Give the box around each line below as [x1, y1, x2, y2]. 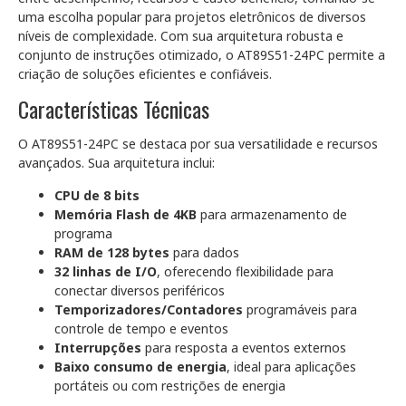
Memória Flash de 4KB [54, 206, 197, 223]
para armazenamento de [197, 206, 347, 223]
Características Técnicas [18, 92, 209, 125]
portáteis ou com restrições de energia [54, 377, 285, 394]
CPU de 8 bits [54, 187, 140, 204]
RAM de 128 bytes [54, 244, 169, 261]
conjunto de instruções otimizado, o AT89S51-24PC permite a [18, 46, 385, 63]
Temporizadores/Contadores [54, 301, 243, 318]
